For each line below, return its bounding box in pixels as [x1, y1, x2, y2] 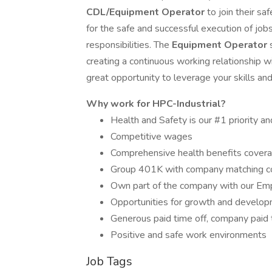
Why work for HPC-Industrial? [86, 97, 226, 110]
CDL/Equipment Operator [86, 5, 207, 19]
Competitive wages [110, 130, 192, 143]
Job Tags [86, 253, 132, 270]
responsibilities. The [86, 38, 172, 52]
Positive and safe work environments [110, 228, 267, 242]
